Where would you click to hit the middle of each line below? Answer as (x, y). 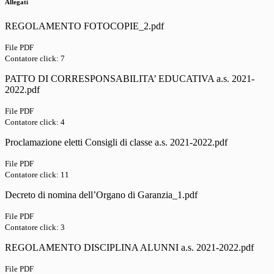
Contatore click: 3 (35, 228)
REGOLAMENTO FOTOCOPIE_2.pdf (84, 26)
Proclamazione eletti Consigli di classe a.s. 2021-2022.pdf (116, 143)
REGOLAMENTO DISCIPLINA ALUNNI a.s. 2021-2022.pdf (129, 248)
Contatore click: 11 (37, 175)
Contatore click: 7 (35, 59)
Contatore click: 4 (35, 122)
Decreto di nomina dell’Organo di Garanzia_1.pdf (101, 195)
